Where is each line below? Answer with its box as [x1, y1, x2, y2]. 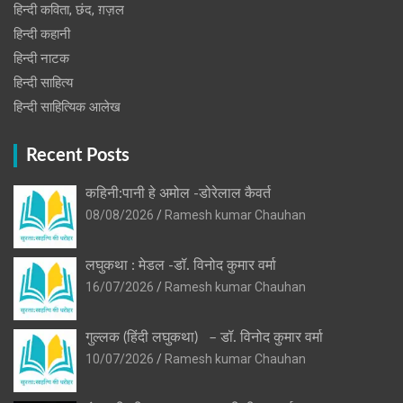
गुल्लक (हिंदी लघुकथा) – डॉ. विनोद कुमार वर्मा [85, 329, 323, 345]
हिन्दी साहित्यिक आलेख [13, 98, 121, 115]
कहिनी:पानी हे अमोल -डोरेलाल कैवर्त [85, 185, 271, 201]
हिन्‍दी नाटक [13, 49, 69, 67]
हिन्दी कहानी [13, 25, 70, 42]
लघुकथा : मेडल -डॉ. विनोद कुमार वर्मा [85, 257, 276, 273]
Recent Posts [26, 146, 130, 165]
